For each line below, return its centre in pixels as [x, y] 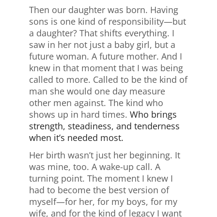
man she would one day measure [97, 91]
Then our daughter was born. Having [104, 10]
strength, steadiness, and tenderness [104, 126]
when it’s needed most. [76, 138]
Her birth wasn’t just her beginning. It [105, 155]
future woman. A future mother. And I [106, 56]
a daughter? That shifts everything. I [102, 33]
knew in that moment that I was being [106, 68]
